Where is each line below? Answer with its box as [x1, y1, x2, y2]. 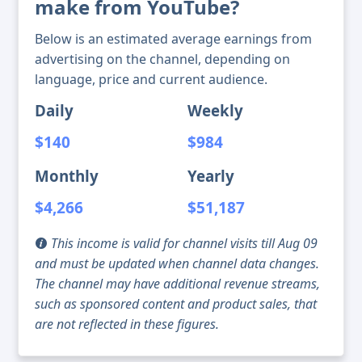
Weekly [187, 100, 243, 121]
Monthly [35, 166, 99, 187]
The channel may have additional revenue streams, [35, 275, 320, 293]
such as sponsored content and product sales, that [35, 295, 317, 314]
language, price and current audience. [35, 70, 267, 89]
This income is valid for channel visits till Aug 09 [48, 234, 318, 253]
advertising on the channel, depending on [35, 50, 290, 69]
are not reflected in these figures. [35, 315, 219, 334]
